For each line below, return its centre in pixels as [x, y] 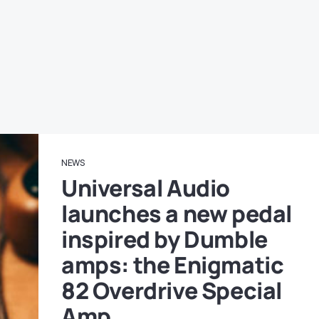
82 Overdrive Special [172, 291]
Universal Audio [146, 188]
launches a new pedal [177, 214]
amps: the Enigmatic [173, 265]
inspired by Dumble [164, 239]
